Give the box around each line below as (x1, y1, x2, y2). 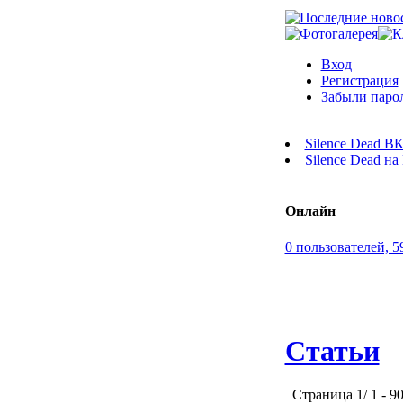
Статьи (284, 334, 380, 367)
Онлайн (284, 203, 336, 219)
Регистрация (320, 73, 399, 88)
